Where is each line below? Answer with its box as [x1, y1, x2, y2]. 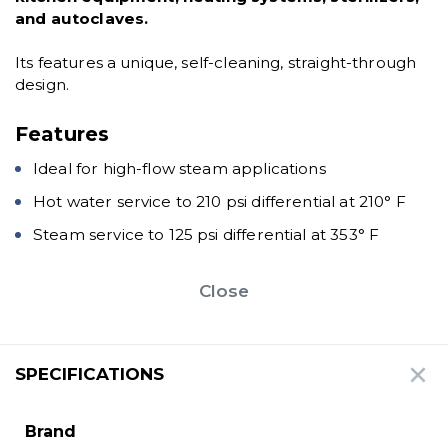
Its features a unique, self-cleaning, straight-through [15, 52, 417, 72]
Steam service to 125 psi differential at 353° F [33, 224, 380, 244]
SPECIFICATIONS [15, 364, 164, 385]
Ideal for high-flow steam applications [33, 158, 326, 178]
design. [15, 74, 70, 94]
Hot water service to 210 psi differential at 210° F [33, 191, 406, 211]
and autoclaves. [15, 8, 149, 28]
